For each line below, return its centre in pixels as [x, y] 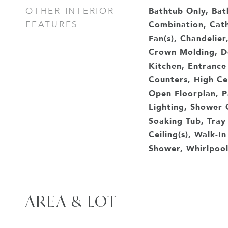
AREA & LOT [72, 201]
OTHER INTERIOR [70, 11]
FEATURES [52, 25]
